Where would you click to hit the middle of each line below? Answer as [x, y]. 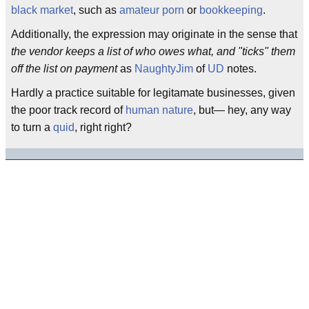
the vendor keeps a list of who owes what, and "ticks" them [153, 51]
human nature [159, 110]
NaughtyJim [164, 69]
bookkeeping [231, 10]
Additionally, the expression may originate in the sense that [154, 34]
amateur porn [152, 10]
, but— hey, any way [242, 110]
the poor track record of [68, 110]
